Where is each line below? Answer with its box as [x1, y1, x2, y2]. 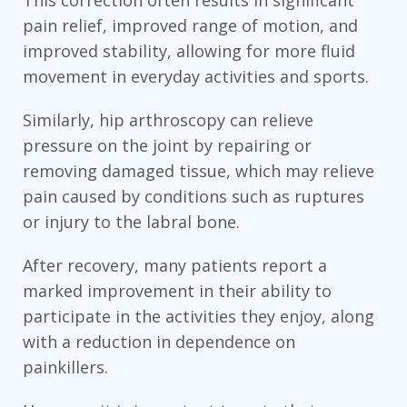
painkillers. [23, 356, 108, 379]
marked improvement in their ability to [23, 280, 332, 303]
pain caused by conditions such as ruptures [23, 185, 364, 208]
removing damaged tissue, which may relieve [23, 160, 374, 183]
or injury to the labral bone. [23, 211, 240, 233]
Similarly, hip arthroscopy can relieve [23, 109, 313, 132]
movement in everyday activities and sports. [23, 65, 369, 88]
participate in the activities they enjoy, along [23, 305, 374, 328]
